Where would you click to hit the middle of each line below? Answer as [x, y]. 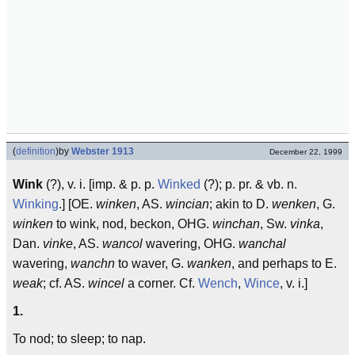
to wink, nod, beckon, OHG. [133, 224]
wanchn [93, 263]
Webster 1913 [103, 151]
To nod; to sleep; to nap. [79, 339]
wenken [294, 204]
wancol [122, 244]
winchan [236, 224]
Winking [36, 204]
